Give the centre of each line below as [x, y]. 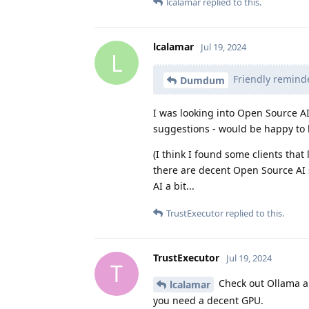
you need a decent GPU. [208, 300]
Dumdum [202, 80]
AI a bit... [174, 186]
